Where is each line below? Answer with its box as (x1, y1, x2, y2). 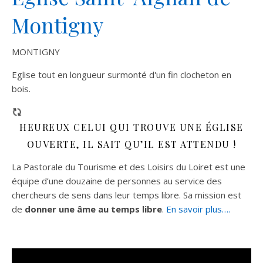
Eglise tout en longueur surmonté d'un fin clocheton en (12, 69, 231, 80)
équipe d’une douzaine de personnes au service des (12, 175, 222, 187)
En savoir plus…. (166, 203, 230, 215)
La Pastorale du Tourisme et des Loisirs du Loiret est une (12, 161, 245, 173)
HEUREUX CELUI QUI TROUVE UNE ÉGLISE (19, 121, 244, 133)
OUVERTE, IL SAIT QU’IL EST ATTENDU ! (26, 138, 237, 150)
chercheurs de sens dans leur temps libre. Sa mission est (12, 189, 241, 201)
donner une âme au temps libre (25, 203, 162, 215)
